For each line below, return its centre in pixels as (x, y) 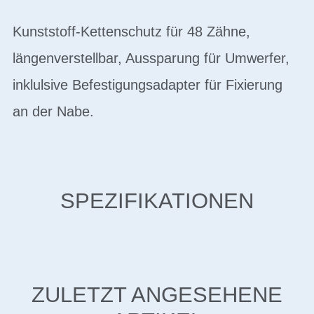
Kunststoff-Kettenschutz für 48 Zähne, (131, 32)
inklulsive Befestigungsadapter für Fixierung (148, 85)
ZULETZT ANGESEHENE (157, 294)
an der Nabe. (53, 111)
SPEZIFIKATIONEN (157, 201)
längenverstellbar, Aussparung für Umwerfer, (151, 58)
